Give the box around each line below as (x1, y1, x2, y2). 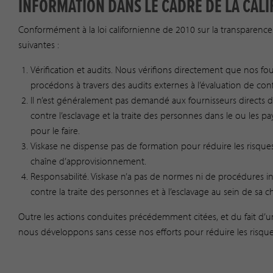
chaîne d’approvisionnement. (30, 154, 146, 167)
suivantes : (18, 38, 59, 51)
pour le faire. (30, 124, 80, 136)
